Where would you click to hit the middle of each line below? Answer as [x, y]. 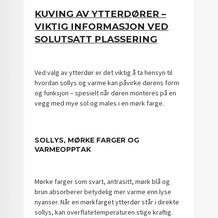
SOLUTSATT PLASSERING [96, 39]
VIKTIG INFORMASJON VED [102, 26]
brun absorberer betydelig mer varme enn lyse [103, 191]
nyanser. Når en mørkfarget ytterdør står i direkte [107, 202]
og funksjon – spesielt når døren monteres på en [106, 93]
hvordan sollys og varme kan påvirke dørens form [107, 83]
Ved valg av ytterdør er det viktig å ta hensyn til [104, 73]
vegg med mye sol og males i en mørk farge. [100, 103]
